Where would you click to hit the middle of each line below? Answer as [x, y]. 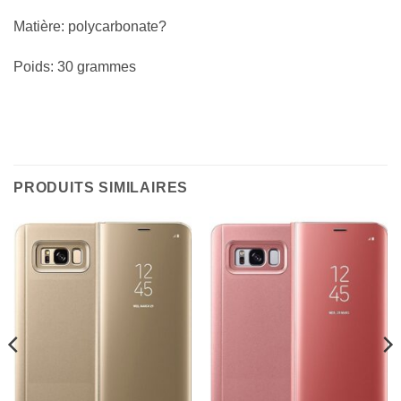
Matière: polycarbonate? [90, 26]
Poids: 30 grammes [75, 67]
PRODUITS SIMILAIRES [101, 188]
